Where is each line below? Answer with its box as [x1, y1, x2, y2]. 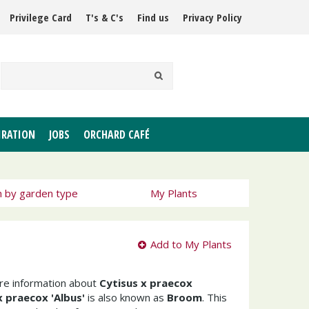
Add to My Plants [150, 237, 232, 251]
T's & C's [86, 10, 123, 24]
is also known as [85, 290, 167, 304]
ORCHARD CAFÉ [83, 127, 150, 142]
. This [202, 290, 227, 304]
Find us [137, 10, 169, 24]
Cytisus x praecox [99, 276, 192, 290]
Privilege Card [10, 10, 72, 24]
